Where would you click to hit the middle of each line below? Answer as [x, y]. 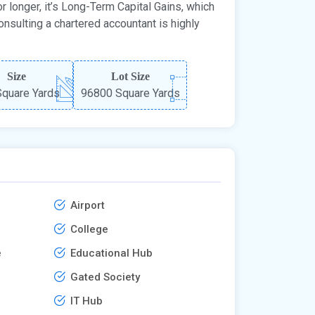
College [90, 229]
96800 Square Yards [130, 93]
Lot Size [130, 76]
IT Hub [87, 301]
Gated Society [105, 277]
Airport [88, 205]
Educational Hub [112, 253]
